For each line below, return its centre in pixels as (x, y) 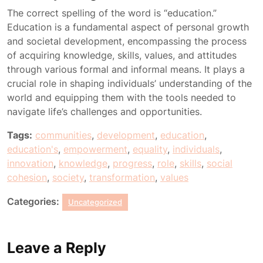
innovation (30, 163)
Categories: (33, 201)
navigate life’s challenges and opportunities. (104, 112)
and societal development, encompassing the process (127, 41)
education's (33, 149)
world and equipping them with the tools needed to (122, 97)
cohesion (27, 177)
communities (63, 135)
